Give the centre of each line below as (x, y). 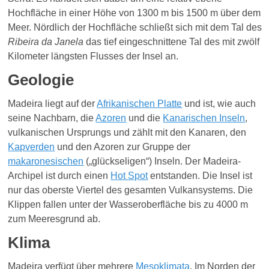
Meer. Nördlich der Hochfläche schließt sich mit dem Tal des (135, 28)
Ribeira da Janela (47, 42)
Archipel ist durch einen (59, 176)
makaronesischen (46, 162)
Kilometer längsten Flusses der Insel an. (93, 56)
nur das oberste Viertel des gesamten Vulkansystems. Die (131, 190)
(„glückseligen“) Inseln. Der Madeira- (162, 162)
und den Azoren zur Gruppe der (123, 147)
